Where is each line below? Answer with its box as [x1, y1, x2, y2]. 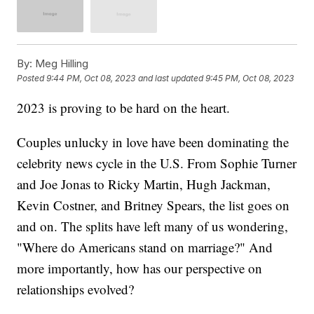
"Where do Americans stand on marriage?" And [17, 238, 273, 256]
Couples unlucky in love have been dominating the [17, 132, 289, 151]
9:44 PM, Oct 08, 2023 [46, 72, 136, 83]
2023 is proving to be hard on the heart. [17, 98, 231, 116]
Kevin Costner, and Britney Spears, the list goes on [17, 196, 290, 214]
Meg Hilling [32, 56, 89, 70]
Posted [17, 72, 47, 83]
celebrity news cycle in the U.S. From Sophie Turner [17, 153, 297, 172]
